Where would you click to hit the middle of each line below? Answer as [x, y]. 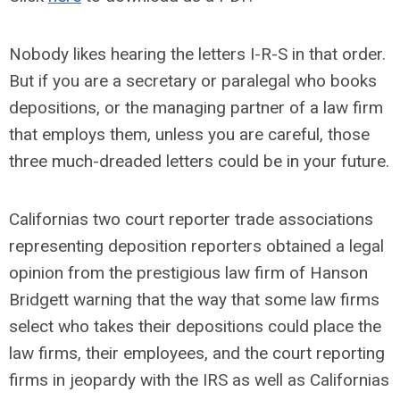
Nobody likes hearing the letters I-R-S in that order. [197, 54]
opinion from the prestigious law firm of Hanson [188, 273]
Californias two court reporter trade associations [191, 219]
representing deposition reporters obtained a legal [196, 246]
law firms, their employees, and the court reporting [197, 353]
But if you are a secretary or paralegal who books [193, 81]
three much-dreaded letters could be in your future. [199, 161]
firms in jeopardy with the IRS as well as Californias [199, 380]
